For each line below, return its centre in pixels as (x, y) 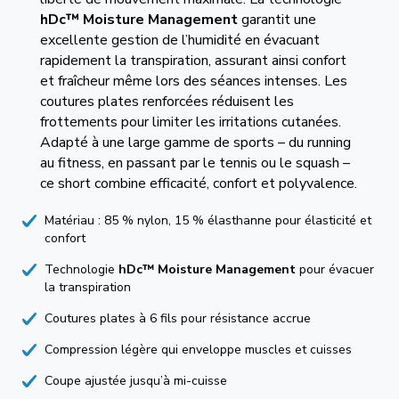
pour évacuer (335, 269)
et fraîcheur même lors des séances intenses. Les (193, 81)
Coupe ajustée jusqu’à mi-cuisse (136, 381)
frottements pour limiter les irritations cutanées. (190, 122)
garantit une (277, 20)
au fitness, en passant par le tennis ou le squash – (195, 163)
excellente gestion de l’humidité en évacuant (179, 40)
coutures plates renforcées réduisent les (167, 102)
